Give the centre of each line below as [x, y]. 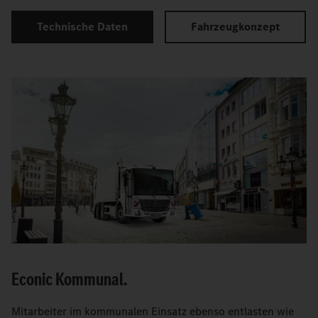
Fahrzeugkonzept [235, 26]
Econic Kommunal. [69, 280]
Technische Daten [82, 26]
